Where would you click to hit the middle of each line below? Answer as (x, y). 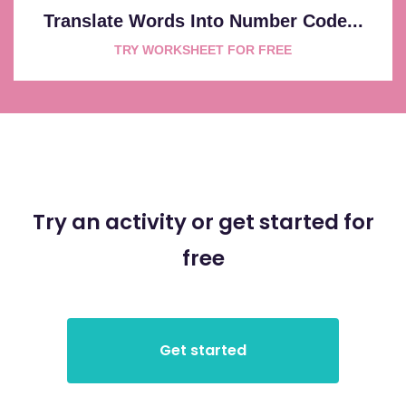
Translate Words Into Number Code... (203, 20)
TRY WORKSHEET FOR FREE (203, 49)
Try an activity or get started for (203, 222)
